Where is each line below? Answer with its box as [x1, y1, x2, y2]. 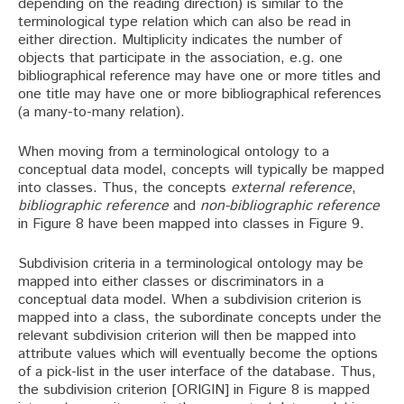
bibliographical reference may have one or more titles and [18, 66, 381, 87]
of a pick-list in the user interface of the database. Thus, [18, 362, 376, 383]
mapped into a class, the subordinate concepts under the [18, 308, 381, 329]
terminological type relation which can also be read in [18, 12, 351, 33]
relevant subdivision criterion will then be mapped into [18, 326, 356, 347]
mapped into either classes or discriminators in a [18, 271, 324, 293]
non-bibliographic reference [200, 196, 380, 217]
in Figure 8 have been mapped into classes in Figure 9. [18, 214, 364, 235]
